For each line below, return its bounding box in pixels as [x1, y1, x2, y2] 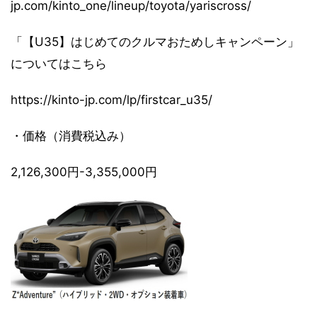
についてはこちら [11, 56, 107, 71]
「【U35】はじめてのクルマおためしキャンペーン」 [11, 34, 299, 49]
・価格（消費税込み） [11, 128, 131, 143]
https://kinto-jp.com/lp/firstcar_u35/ [11, 92, 212, 107]
